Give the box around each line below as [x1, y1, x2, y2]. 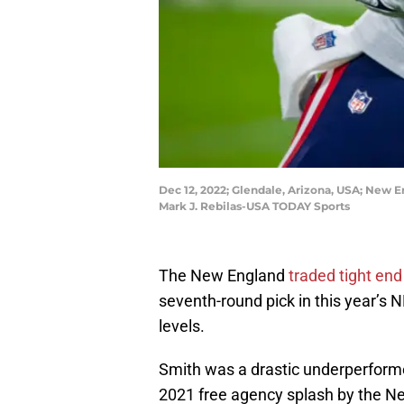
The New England [159, 266, 289, 286]
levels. [159, 317, 205, 336]
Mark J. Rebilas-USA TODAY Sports [159, 199, 350, 214]
